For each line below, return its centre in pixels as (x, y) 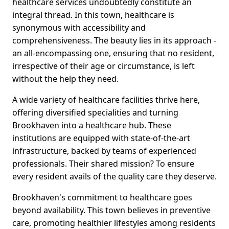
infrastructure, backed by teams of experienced (104, 151)
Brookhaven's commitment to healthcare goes (102, 198)
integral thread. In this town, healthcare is (93, 15)
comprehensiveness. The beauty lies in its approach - (114, 41)
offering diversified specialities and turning (95, 113)
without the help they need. (65, 79)
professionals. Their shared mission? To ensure (103, 164)
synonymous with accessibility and (79, 28)
